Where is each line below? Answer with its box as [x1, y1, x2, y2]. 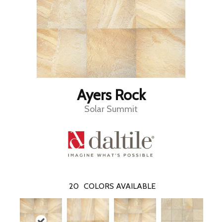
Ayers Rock [76, 86, 146, 105]
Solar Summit [84, 104, 138, 115]
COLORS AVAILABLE [84, 181, 156, 191]
